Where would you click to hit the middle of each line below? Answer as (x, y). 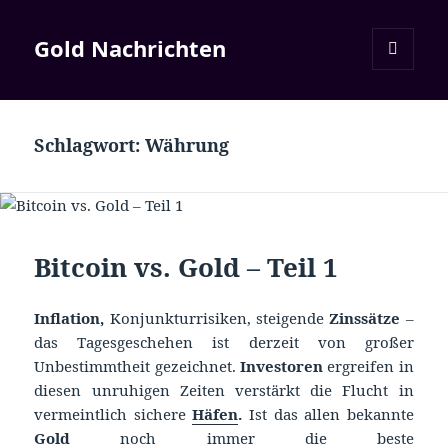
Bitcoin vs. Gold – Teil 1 (186, 266)
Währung (187, 145)
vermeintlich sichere (113, 413)
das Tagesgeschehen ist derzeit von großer (224, 341)
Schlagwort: (90, 145)
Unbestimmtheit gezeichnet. (137, 365)
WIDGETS (400, 112)
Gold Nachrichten (130, 48)
